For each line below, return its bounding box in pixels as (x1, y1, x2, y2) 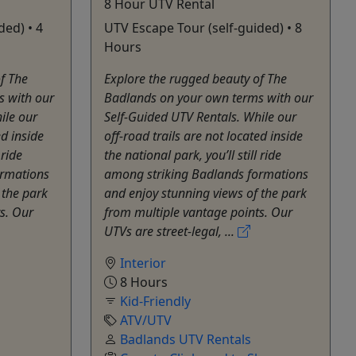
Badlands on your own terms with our (104, 88, 313, 106)
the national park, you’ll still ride (104, 145, 281, 164)
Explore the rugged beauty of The (104, 69, 287, 87)
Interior (120, 253, 166, 272)
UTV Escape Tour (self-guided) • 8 (104, 18, 302, 37)
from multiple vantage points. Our (104, 203, 292, 221)
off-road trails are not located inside (104, 126, 303, 145)
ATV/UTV (120, 311, 172, 329)
